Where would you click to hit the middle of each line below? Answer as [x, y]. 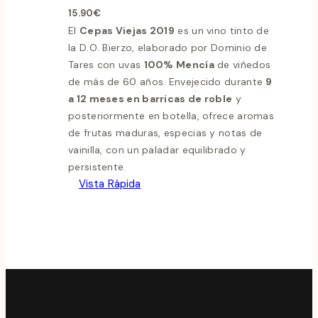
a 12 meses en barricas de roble [150, 99]
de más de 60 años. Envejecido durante [167, 82]
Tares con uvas [106, 65]
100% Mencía [179, 65]
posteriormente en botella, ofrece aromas [171, 116]
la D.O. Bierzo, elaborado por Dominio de [168, 48]
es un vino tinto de [222, 31]
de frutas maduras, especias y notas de [165, 133]
